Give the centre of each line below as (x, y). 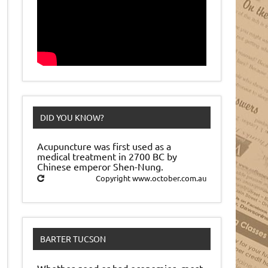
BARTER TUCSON (73, 239)
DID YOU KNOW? (72, 118)
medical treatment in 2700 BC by (107, 156)
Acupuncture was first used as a (104, 146)
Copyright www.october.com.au (151, 178)
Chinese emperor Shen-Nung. (100, 167)
